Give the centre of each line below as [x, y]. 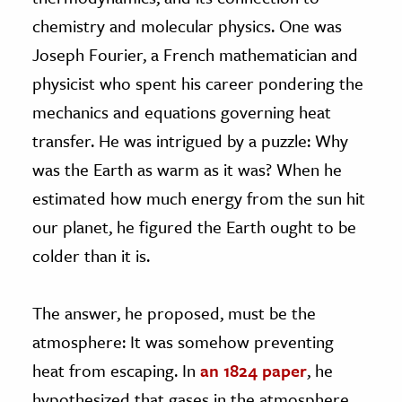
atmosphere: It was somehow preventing [183, 341]
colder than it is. [91, 255]
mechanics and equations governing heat [182, 111]
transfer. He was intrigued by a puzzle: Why [190, 140]
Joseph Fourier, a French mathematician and [195, 54]
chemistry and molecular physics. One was [187, 25]
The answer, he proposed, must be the [174, 312]
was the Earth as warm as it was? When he [187, 169]
